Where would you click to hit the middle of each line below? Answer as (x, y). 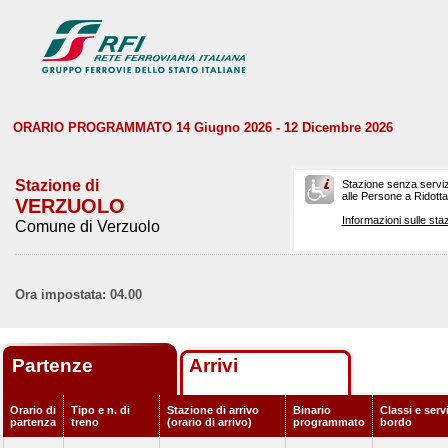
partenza (33, 422)
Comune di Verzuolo (87, 226)
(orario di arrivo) (209, 422)
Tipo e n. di (100, 410)
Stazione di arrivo (213, 410)
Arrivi (213, 365)
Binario (312, 410)
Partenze (55, 365)
